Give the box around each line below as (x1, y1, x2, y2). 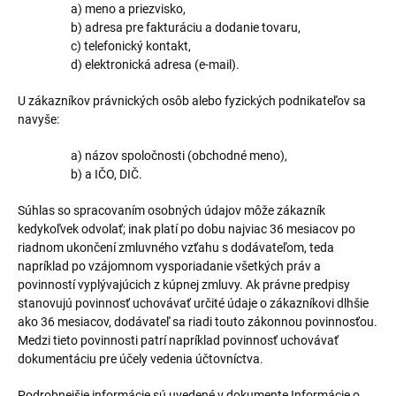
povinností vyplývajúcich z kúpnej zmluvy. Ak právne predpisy (18, 278, 350, 292)
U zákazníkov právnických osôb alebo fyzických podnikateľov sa (18, 94, 366, 108)
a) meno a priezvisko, (71, 2, 186, 16)
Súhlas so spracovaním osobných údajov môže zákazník (18, 203, 325, 217)
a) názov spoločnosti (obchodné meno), (71, 148, 287, 163)
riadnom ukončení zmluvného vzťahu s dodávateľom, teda (18, 240, 334, 255)
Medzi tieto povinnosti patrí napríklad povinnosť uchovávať (18, 333, 339, 347)
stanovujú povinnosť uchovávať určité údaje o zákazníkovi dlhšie (18, 296, 369, 310)
